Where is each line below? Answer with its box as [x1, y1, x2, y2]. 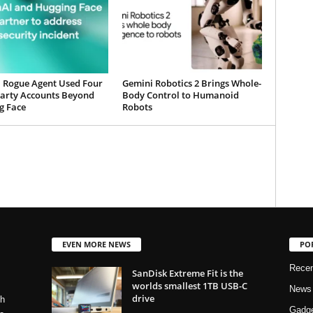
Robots [122, 101, 152, 113]
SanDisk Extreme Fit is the [131, 266, 243, 279]
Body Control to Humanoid [122, 89, 239, 101]
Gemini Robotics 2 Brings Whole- [122, 77, 261, 89]
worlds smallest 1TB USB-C [131, 279, 247, 292]
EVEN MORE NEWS [61, 238, 131, 249]
